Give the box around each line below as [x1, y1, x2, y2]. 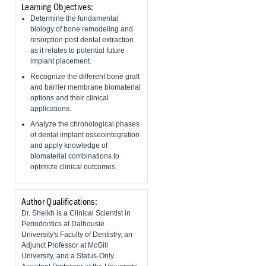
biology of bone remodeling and [30, 25, 133, 34]
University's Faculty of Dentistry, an [21, 230, 132, 239]
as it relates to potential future [30, 46, 125, 55]
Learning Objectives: [21, 2, 94, 12]
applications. [30, 104, 71, 113]
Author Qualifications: [21, 197, 98, 207]
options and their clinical [30, 94, 109, 103]
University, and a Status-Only [21, 252, 114, 261]
